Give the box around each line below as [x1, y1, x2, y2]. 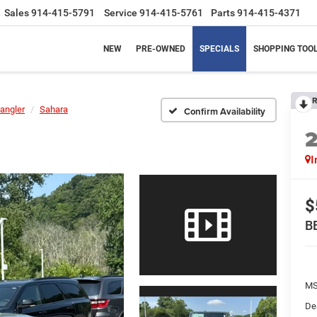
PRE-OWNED [136, 43, 185, 54]
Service [104, 7, 137, 19]
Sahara [40, 104, 68, 115]
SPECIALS [200, 43, 239, 54]
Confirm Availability [184, 104, 265, 118]
